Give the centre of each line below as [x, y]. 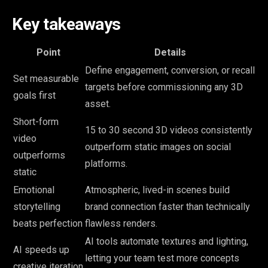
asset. [98, 104]
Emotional [34, 190]
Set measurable [46, 79]
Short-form [36, 122]
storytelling [37, 207]
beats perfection [48, 224]
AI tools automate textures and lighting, [167, 242]
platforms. [106, 164]
